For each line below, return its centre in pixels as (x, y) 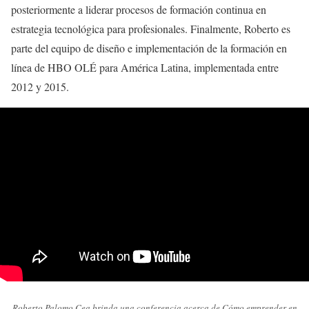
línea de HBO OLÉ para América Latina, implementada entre (145, 67)
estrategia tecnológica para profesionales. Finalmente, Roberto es (151, 28)
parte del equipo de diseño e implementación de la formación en (149, 48)
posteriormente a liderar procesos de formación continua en (139, 9)
